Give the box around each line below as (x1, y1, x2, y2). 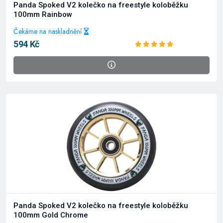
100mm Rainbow (13, 10, 72, 19)
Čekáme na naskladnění (13, 26, 84, 36)
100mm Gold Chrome (13, 211, 88, 220)
